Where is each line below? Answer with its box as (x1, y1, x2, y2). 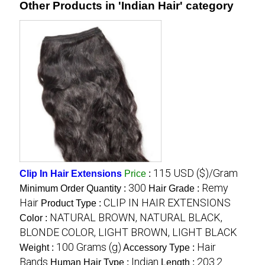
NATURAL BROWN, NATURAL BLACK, (49, 211, 222, 224)
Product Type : (40, 198, 104, 208)
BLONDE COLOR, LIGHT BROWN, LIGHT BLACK (19, 226, 237, 238)
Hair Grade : (148, 183, 202, 193)
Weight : (19, 243, 56, 253)
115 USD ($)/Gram (153, 167, 238, 179)
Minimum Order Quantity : (19, 183, 128, 193)
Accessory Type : (122, 243, 197, 253)
